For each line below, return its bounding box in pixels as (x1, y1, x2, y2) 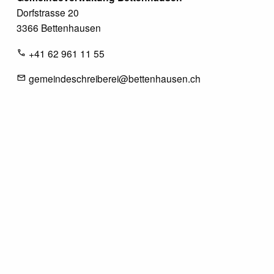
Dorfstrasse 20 (17, 6, 80, 20)
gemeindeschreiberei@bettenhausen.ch (29, 72, 201, 86)
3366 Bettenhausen (17, 21, 102, 35)
